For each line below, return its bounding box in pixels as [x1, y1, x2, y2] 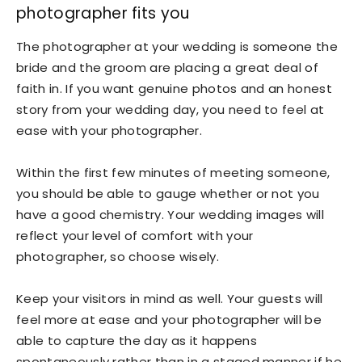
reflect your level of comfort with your [16, 226, 254, 244]
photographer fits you [16, 2, 190, 24]
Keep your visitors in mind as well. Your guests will [16, 289, 323, 307]
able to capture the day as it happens [16, 331, 257, 349]
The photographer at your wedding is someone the [16, 37, 339, 55]
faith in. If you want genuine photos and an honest [16, 79, 333, 97]
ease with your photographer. [16, 121, 202, 139]
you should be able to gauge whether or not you [16, 184, 320, 202]
